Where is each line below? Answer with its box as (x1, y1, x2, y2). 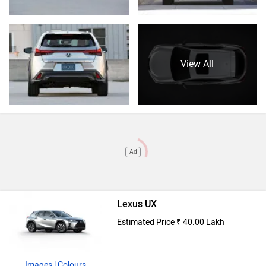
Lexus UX (116, 198, 157, 210)
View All (180, 58, 214, 70)
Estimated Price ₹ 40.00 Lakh (116, 217, 224, 227)
